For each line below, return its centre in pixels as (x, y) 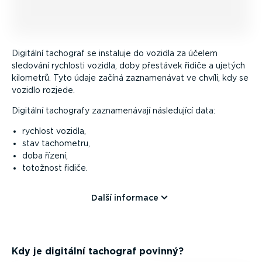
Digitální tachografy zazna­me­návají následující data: (113, 110)
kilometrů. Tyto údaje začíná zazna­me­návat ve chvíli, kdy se (130, 77)
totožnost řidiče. (55, 168)
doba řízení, (45, 155)
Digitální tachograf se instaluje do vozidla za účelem (115, 53)
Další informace (125, 197)
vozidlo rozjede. (43, 90)
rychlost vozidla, (54, 131)
